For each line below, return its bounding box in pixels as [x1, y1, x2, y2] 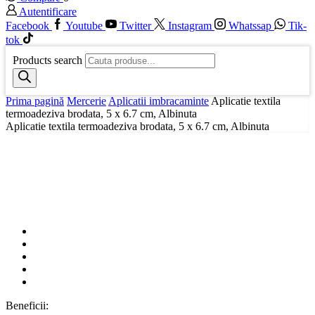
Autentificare [19, 6, 77, 18]
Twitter [120, 20, 151, 32]
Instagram [168, 20, 212, 32]
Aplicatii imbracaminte [108, 95, 209, 108]
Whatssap [229, 20, 271, 32]
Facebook [6, 20, 49, 32]
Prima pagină [6, 95, 64, 108]
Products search [13, 54, 82, 67]
